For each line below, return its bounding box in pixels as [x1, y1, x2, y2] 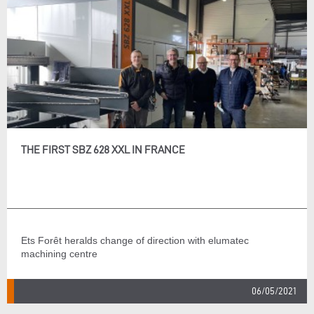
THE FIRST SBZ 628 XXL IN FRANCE [21, 144, 185, 156]
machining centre [21, 248, 97, 259]
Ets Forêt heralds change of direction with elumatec [21, 235, 249, 246]
